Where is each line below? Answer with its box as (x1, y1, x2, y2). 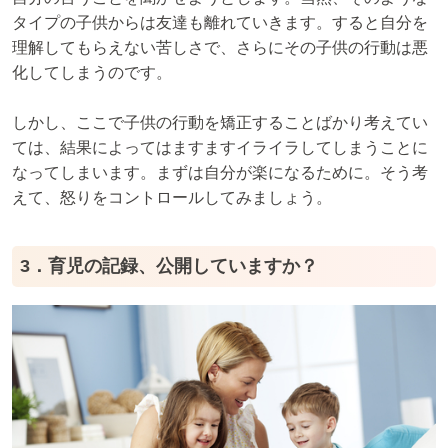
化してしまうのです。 (12, 63, 172, 81)
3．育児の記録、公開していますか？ (20, 256, 318, 277)
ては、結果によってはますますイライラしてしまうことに (12, 139, 428, 157)
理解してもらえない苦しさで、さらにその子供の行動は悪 (12, 38, 428, 56)
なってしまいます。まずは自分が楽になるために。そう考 (12, 164, 428, 182)
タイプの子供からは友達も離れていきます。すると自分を (12, 13, 428, 31)
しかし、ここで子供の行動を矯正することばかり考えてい (12, 114, 428, 132)
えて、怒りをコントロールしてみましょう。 (12, 189, 332, 207)
